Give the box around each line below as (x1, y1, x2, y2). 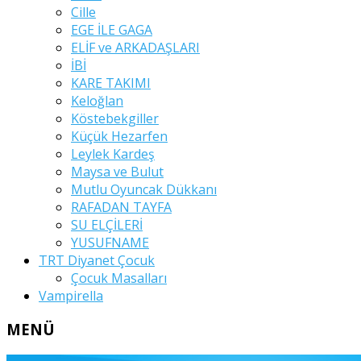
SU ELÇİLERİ (71, 215, 143, 234)
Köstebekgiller (71, 109, 159, 127)
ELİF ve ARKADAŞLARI (71, 38, 200, 56)
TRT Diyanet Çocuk (39, 251, 155, 269)
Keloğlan (71, 91, 123, 110)
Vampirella (39, 286, 103, 305)
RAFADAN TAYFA (71, 197, 172, 216)
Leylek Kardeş (71, 144, 155, 163)
